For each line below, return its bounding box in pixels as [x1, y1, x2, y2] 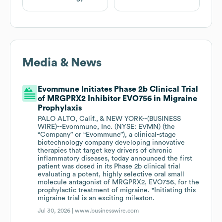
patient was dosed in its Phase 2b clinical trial [38, 163, 181, 170]
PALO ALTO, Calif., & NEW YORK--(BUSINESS [38, 115, 181, 123]
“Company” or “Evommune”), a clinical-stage [38, 131, 176, 139]
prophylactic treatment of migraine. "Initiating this [38, 187, 196, 194]
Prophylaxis [38, 104, 82, 112]
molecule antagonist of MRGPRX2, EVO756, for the [38, 179, 200, 186]
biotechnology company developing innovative [38, 139, 185, 147]
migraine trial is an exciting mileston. [38, 195, 155, 202]
